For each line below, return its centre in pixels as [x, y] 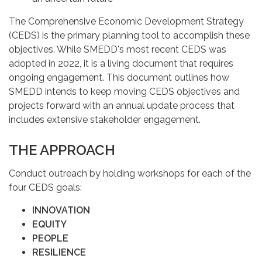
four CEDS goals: [45, 187]
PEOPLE [50, 238]
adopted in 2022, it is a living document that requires [121, 63]
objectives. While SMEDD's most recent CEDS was [118, 49]
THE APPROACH [64, 150]
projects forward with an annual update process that [122, 105]
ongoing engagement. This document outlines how [119, 77]
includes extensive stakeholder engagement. [105, 119]
